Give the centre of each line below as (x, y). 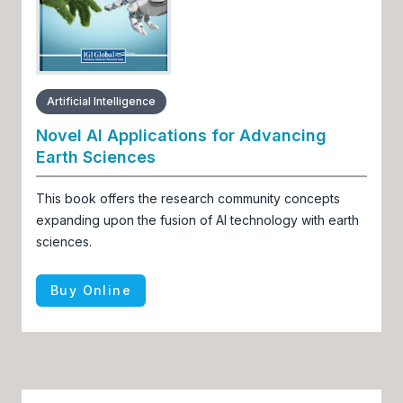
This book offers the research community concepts (188, 198)
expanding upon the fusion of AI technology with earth (197, 219)
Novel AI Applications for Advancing (181, 135)
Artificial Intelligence (101, 101)
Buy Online (91, 290)
